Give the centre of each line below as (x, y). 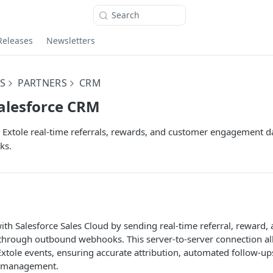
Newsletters (71, 40)
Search (126, 15)
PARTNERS (43, 83)
